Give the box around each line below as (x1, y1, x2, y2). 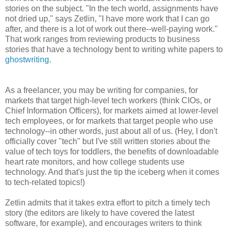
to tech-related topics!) (5, 177, 91, 187)
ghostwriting (5, 55, 49, 64)
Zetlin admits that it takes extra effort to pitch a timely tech (5, 198, 210, 207)
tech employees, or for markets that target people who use (5, 116, 213, 125)
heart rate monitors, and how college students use (5, 157, 185, 166)
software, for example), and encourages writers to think (5, 218, 202, 227)
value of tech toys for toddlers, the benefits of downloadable (5, 147, 219, 156)
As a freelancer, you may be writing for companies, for (5, 85, 198, 95)
